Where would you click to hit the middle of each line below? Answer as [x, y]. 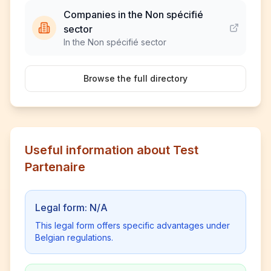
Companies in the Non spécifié [133, 15]
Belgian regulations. [74, 237]
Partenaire [55, 167]
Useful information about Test [112, 150]
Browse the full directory [135, 78]
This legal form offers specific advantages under [132, 225]
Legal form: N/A [71, 207]
